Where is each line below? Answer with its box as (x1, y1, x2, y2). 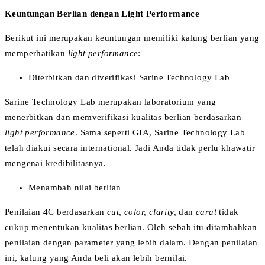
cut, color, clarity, (107, 206, 179, 216)
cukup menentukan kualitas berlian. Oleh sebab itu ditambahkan (5, 222, 257, 232)
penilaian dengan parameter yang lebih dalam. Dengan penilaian (5, 237, 258, 247)
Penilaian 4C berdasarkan (5, 206, 107, 216)
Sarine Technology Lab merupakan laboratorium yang (5, 96, 216, 106)
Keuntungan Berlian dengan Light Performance (5, 8, 200, 18)
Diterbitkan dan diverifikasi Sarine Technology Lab (28, 72, 230, 82)
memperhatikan (5, 48, 68, 58)
